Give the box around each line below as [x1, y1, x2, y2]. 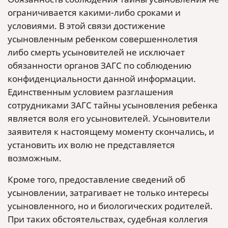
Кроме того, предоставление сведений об [8, 174, 185, 185]
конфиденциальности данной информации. [8, 73, 196, 84]
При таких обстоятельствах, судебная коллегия [8, 213, 208, 225]
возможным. [8, 152, 62, 164]
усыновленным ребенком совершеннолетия [8, 33, 198, 45]
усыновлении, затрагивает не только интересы [8, 187, 209, 198]
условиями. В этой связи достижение [8, 20, 165, 32]
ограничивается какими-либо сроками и [8, 7, 181, 18]
